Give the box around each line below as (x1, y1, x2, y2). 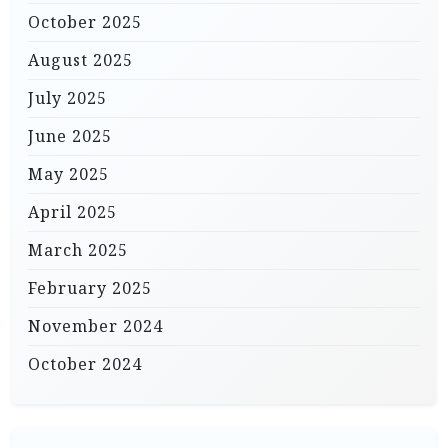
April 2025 (28, 200, 117, 223)
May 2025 (28, 162, 109, 185)
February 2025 (28, 276, 152, 299)
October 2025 (28, 10, 142, 33)
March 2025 (28, 238, 128, 261)
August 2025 (28, 48, 133, 71)
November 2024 (28, 314, 163, 337)
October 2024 (28, 352, 142, 375)
